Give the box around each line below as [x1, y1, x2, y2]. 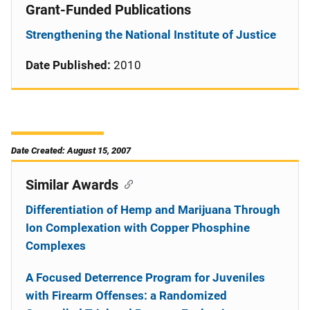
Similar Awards [26, 176, 118, 193]
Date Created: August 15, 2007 [11, 145, 131, 156]
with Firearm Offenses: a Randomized [26, 289, 227, 302]
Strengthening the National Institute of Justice [26, 28, 276, 42]
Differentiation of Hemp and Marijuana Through [26, 203, 280, 217]
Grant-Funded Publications [26, 1, 191, 18]
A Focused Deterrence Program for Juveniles [26, 271, 265, 284]
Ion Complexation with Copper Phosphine [26, 221, 250, 235]
